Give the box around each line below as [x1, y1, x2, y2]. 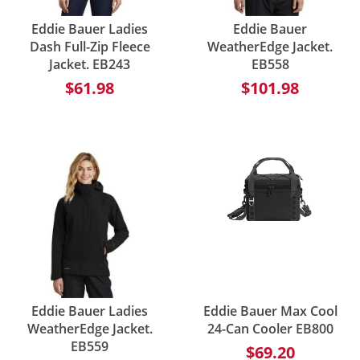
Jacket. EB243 [49, 55, 131, 73]
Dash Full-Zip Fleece [29, 37, 150, 55]
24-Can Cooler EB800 [207, 319, 333, 337]
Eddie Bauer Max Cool [202, 301, 337, 320]
